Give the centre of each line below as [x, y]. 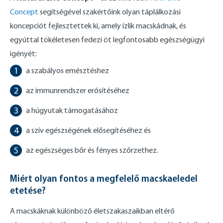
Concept [24, 11]
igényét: [23, 53]
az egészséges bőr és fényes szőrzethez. [92, 150]
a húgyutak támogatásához [72, 110]
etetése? [28, 190]
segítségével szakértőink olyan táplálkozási [110, 11]
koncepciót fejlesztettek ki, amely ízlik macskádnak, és [98, 25]
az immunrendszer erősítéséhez [78, 90]
